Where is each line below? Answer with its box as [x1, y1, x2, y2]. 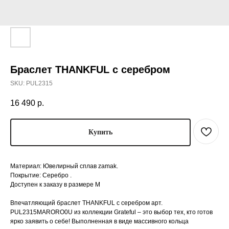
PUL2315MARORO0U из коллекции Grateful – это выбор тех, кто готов [10, 208, 213, 216]
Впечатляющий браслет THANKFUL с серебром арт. [10, 199, 163, 207]
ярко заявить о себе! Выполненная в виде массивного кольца [10, 217, 189, 225]
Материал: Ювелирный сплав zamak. [10, 162, 118, 170]
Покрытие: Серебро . [10, 171, 72, 179]
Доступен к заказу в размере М [10, 180, 100, 188]
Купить [88, 128, 112, 136]
